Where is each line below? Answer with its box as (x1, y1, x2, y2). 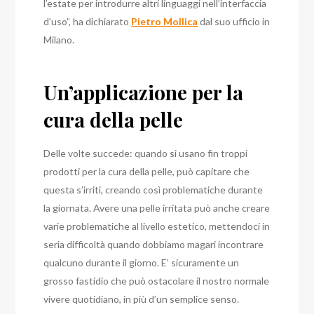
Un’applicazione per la (43, 79, 244, 106)
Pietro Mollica (131, 15, 198, 28)
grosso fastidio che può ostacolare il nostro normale (43, 275, 270, 287)
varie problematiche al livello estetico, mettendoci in (43, 220, 271, 233)
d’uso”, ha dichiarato (43, 15, 132, 28)
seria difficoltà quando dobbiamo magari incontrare (43, 238, 264, 251)
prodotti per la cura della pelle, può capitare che (43, 165, 250, 178)
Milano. (43, 34, 75, 46)
